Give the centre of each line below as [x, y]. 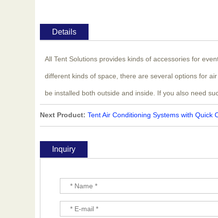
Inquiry [64, 149]
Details [64, 32]
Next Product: [63, 115]
